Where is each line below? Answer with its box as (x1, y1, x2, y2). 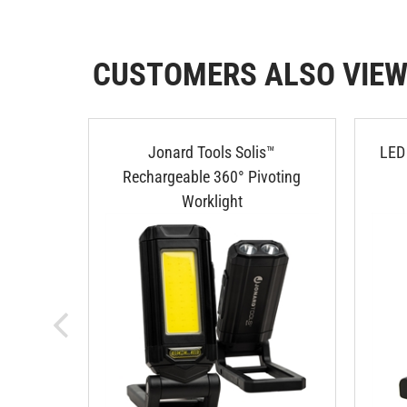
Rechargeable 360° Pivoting (123, 158, 302, 178)
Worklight (181, 183, 243, 203)
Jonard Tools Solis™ (148, 134, 276, 154)
